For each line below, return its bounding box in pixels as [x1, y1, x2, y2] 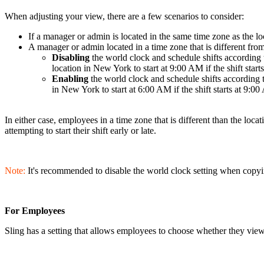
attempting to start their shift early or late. [5, 126, 156, 136]
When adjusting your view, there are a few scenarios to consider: [5, 11, 244, 22]
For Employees [5, 206, 65, 216]
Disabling [52, 52, 90, 63]
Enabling [52, 74, 88, 84]
